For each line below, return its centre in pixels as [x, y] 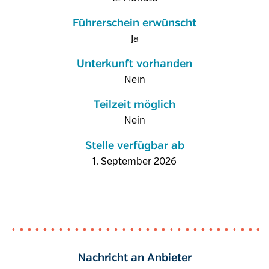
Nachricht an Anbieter [134, 258]
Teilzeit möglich [134, 105]
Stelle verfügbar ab [134, 146]
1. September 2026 [134, 162]
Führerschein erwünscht [134, 23]
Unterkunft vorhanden [134, 64]
